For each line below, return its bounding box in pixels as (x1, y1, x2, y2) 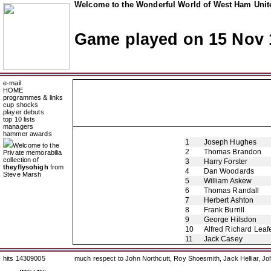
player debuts (3, 108, 44, 116)
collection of (3, 156, 39, 163)
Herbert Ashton (203, 196, 254, 204)
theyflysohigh (3, 163, 48, 171)
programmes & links (3, 94, 64, 101)
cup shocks (3, 101, 39, 108)
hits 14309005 (3, 255, 45, 262)
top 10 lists (3, 116, 36, 123)
